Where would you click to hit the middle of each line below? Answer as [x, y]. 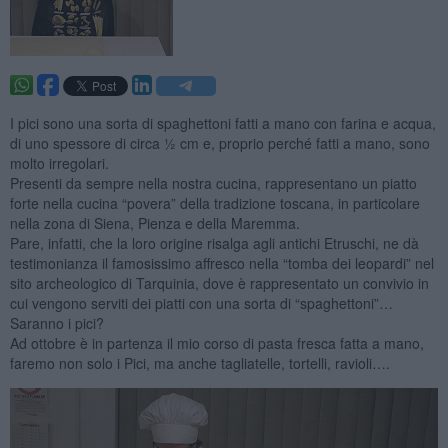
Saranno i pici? [56, 322]
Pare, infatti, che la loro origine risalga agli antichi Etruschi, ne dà [214, 242]
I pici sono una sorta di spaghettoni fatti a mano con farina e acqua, [222, 122]
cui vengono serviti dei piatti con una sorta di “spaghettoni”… [201, 302]
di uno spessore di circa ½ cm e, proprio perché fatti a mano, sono [219, 142]
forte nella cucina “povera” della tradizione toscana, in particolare [214, 202]
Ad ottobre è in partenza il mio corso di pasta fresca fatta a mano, [216, 342]
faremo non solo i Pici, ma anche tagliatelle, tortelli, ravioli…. [199, 362]
